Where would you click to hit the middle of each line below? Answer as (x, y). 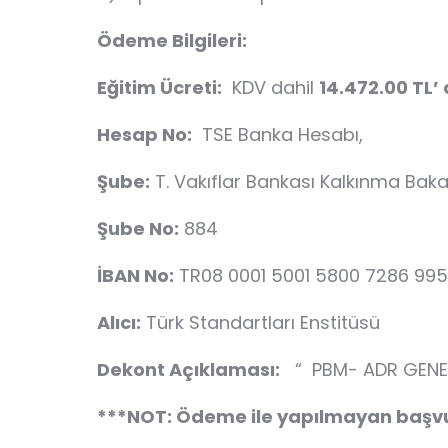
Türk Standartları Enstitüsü (260, 322)
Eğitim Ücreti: (159, 87)
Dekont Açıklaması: (188, 369)
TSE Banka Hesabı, (290, 134)
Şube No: (138, 228)
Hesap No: (144, 134)
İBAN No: (135, 275)
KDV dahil (270, 87)
